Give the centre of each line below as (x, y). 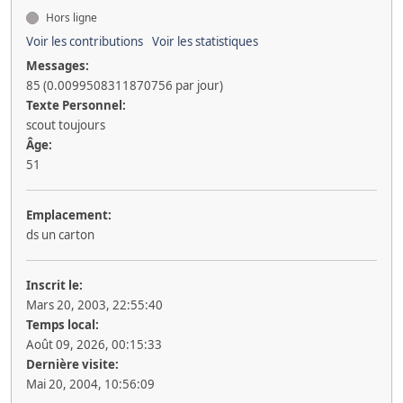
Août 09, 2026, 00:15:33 (94, 345)
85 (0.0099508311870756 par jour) (125, 85)
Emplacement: (69, 215)
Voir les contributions (85, 41)
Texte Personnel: (76, 105)
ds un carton (60, 235)
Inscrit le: (54, 285)
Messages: (58, 66)
